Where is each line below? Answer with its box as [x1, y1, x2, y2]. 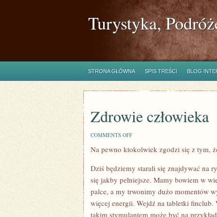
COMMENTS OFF [91, 131, 132, 139]
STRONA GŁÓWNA [88, 68, 135, 74]
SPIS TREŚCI [145, 68, 177, 74]
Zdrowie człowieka [91, 106, 209, 126]
